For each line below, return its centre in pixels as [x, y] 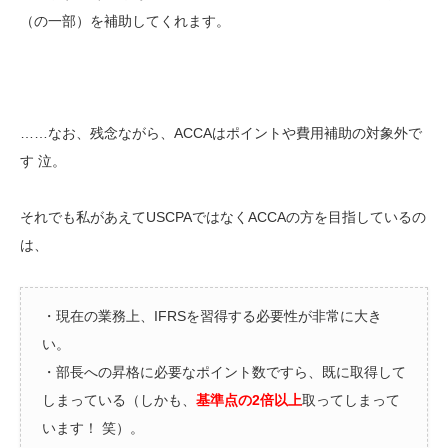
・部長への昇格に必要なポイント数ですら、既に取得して [224, 372]
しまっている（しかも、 [119, 400]
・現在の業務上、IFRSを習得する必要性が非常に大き [212, 316]
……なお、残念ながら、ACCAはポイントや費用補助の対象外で [221, 133]
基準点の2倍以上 [249, 400]
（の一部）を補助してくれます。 [125, 21]
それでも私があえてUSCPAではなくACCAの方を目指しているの [223, 217]
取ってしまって [351, 400]
